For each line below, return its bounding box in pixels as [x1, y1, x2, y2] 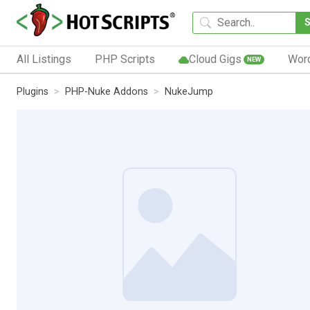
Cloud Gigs [188, 52, 241, 66]
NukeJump [165, 85, 213, 98]
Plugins [17, 85, 48, 98]
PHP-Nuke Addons [65, 85, 148, 98]
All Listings [17, 52, 71, 66]
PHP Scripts [94, 52, 155, 66]
